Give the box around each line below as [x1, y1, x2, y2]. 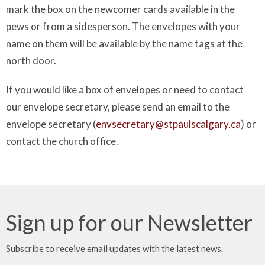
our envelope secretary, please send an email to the [6, 101, 230, 114]
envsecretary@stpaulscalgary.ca [96, 118, 241, 131]
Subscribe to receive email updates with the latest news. [6, 243, 223, 254]
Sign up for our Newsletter [6, 209, 253, 236]
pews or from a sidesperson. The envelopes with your [6, 20, 240, 33]
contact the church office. [6, 135, 118, 148]
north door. [6, 54, 56, 67]
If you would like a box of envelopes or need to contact [6, 83, 244, 96]
